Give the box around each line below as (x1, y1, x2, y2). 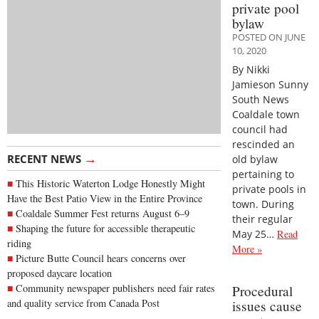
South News (232, 92, 289, 106)
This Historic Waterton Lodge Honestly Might (16, 177, 205, 191)
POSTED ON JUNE (232, 30, 305, 43)
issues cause (232, 297, 302, 315)
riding (7, 236, 31, 251)
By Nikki (232, 62, 270, 76)
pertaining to (232, 167, 294, 181)
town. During (232, 197, 294, 211)
